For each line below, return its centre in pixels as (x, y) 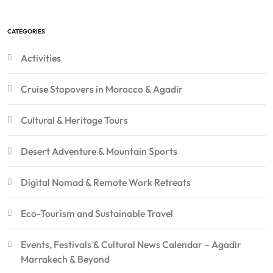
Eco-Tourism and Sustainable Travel (97, 214)
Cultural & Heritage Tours (74, 120)
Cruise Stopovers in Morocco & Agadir (102, 89)
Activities (41, 58)
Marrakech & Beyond (65, 259)
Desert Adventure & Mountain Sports (99, 151)
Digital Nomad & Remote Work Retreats (106, 183)
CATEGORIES (26, 32)
